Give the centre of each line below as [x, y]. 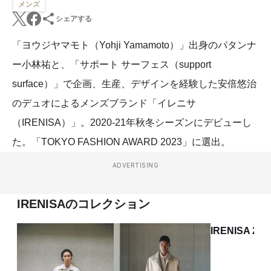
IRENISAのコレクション [83, 204]
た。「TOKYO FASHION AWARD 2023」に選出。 [121, 142]
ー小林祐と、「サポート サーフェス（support [112, 64]
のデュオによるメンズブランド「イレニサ [104, 103]
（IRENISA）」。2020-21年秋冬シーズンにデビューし [132, 122]
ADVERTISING [135, 165]
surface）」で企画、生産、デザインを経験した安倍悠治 [134, 84]
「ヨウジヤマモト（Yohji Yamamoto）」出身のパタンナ [134, 45]
